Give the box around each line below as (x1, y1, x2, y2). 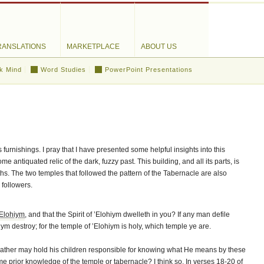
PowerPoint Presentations (105, 66, 193, 73)
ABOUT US (141, 42, 177, 51)
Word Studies (41, 66, 86, 73)
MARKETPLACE (67, 42, 120, 51)
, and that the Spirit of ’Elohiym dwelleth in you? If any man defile (25, 210, 230, 219)
